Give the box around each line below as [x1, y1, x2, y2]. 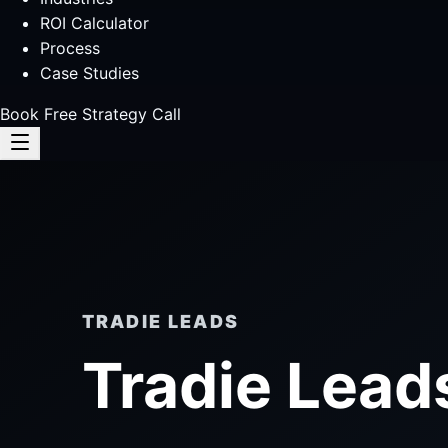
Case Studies [40, 63, 139, 83]
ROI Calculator [40, 13, 149, 33]
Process [40, 38, 100, 58]
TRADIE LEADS [82, 311, 239, 332]
